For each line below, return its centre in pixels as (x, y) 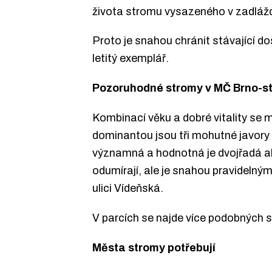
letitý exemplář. (131, 59)
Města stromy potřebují (154, 247)
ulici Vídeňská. (128, 188)
